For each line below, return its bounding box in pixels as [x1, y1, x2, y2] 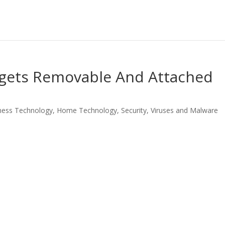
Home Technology [57, 105, 118, 115]
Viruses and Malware [151, 105, 218, 115]
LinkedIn [7, 172, 38, 182]
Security [121, 105, 147, 115]
